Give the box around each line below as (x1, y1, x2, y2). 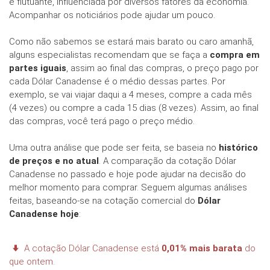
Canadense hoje (9, 209, 79, 220)
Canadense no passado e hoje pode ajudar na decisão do (9, 169, 246, 180)
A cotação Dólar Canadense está (22, 243, 162, 254)
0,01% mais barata (162, 243, 245, 254)
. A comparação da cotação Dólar (99, 155, 236, 167)
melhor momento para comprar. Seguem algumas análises (9, 182, 247, 193)
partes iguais (9, 63, 66, 74)
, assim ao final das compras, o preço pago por (66, 63, 259, 74)
